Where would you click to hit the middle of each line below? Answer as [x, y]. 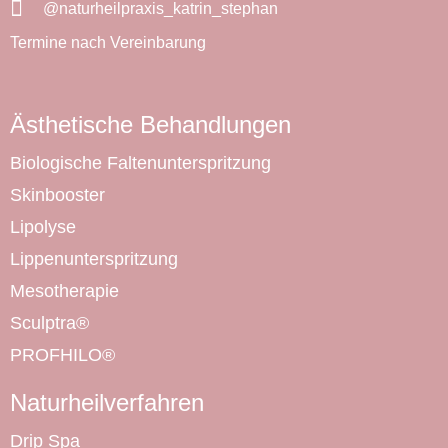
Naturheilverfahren [107, 403]
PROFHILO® [62, 355]
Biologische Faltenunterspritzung [140, 163]
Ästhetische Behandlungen [150, 125]
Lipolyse [43, 227]
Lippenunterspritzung [94, 259]
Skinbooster [57, 195]
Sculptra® [49, 323]
